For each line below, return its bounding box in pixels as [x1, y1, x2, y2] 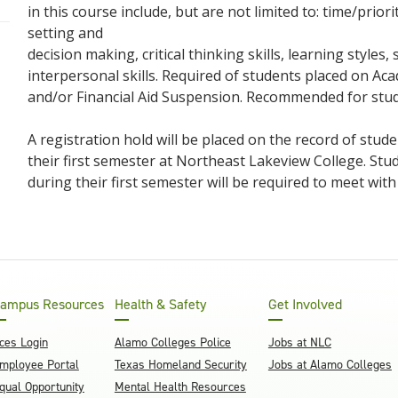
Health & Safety [114, 295, 206, 314]
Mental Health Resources [114, 378, 246, 395]
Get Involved [267, 295, 342, 314]
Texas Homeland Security [114, 356, 247, 373]
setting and [27, 23, 103, 43]
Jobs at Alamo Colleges [267, 356, 392, 373]
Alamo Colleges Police [114, 334, 231, 351]
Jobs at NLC [267, 334, 331, 351]
